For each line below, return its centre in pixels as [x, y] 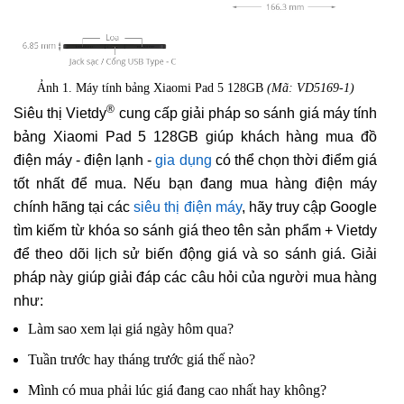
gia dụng [184, 161]
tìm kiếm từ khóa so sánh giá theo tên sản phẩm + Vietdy [195, 231]
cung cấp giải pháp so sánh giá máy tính [246, 114]
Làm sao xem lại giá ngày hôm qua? [131, 329]
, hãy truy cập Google [309, 207]
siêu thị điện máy [188, 207]
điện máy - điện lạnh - [85, 161]
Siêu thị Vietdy [60, 114]
